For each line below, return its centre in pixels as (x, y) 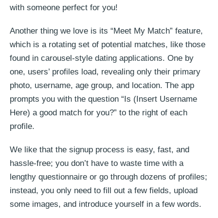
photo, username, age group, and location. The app (102, 85)
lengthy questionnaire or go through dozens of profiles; (109, 177)
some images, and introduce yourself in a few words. (106, 204)
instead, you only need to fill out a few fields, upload (104, 190)
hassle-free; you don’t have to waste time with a (97, 163)
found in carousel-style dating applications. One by (102, 58)
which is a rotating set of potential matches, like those (108, 44)
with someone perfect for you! (64, 7)
